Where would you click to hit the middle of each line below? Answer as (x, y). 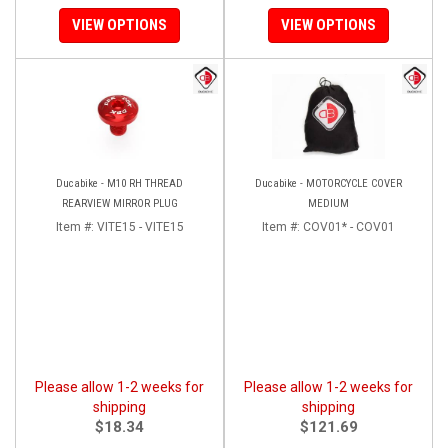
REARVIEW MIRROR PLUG (119, 203)
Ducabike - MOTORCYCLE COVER (328, 183)
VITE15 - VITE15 (140, 226)
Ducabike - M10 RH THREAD (119, 183)
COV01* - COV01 (349, 226)
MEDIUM (328, 203)
